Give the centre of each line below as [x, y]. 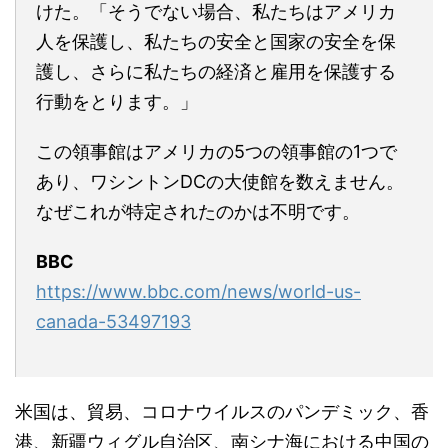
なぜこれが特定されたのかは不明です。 [198, 211]
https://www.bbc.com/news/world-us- [198, 291]
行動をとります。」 [117, 101]
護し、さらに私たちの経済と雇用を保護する [216, 71]
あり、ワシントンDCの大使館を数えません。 [220, 181]
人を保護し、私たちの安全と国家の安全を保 [216, 41]
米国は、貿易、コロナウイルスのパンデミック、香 [222, 411]
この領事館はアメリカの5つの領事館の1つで [216, 151]
